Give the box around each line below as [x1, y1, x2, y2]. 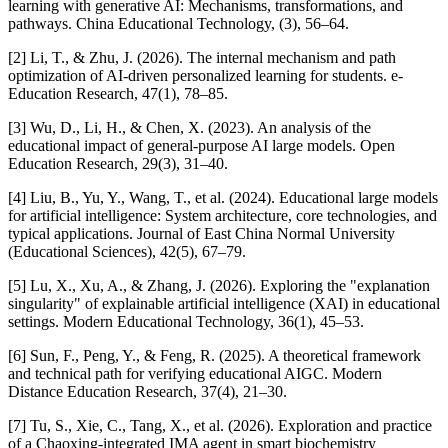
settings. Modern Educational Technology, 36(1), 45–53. [8, 312, 364, 330]
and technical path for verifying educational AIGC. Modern [8, 364, 382, 382]
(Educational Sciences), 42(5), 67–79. [8, 242, 246, 260]
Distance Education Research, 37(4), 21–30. [8, 382, 287, 400]
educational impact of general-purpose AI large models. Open [8, 136, 395, 154]
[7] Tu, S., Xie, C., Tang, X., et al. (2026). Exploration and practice [8, 416, 432, 434]
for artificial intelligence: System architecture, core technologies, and [8, 206, 437, 224]
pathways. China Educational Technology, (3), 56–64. [8, 14, 349, 32]
